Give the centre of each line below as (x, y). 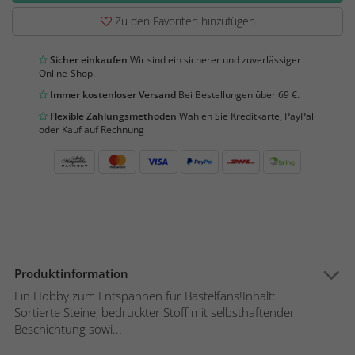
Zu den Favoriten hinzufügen (183, 21)
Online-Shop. (67, 74)
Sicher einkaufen (88, 60)
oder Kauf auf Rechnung (92, 130)
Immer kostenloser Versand (112, 95)
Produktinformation (71, 274)
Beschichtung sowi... (68, 329)
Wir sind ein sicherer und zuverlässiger (214, 60)
